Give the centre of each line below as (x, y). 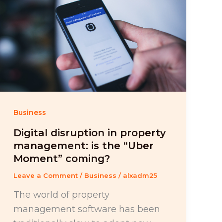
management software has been (86, 209)
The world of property (61, 194)
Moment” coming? (61, 159)
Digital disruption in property (89, 133)
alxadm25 (140, 176)
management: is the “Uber (83, 146)
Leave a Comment (45, 176)
